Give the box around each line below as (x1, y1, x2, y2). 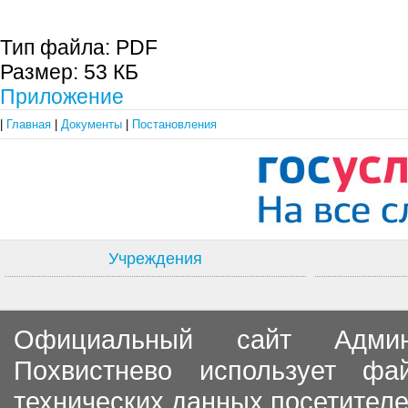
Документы (61, 117, 126, 131)
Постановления (132, 117, 217, 131)
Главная (6, 117, 55, 131)
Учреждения (108, 250, 202, 268)
